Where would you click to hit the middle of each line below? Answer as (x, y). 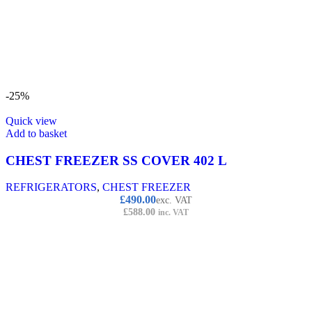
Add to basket (36, 133)
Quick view (31, 121)
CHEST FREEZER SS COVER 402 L (116, 160)
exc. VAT (174, 201)
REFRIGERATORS (51, 187)
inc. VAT (173, 213)
